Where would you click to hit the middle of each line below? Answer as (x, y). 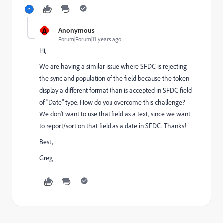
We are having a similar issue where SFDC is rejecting (113, 66)
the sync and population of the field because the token (114, 78)
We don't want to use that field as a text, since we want (115, 114)
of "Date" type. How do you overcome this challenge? (112, 102)
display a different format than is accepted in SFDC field (115, 90)
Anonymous (76, 30)
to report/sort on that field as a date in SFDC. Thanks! (113, 126)
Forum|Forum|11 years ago (90, 39)
